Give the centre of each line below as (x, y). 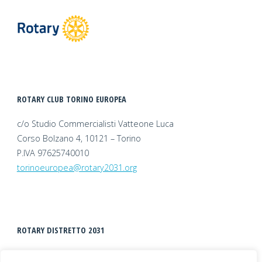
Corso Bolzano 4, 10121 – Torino (79, 138)
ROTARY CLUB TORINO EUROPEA (71, 99)
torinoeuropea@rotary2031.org (77, 167)
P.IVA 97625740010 (53, 153)
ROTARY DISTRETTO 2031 (61, 230)
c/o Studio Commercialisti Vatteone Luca (95, 123)
